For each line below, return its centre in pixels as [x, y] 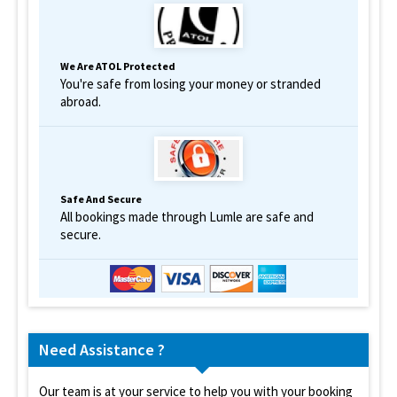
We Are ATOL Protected [118, 66]
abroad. [81, 101]
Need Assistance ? [102, 349]
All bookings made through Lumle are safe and [187, 216]
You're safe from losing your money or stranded [191, 83]
